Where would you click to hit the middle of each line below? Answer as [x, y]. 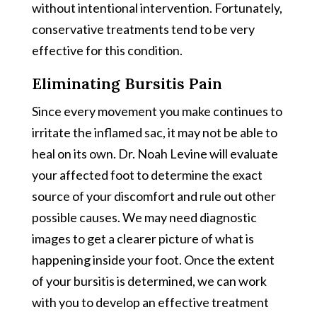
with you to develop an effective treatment [150, 302]
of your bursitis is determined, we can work [149, 281]
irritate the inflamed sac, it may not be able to [154, 132]
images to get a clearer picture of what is [143, 238]
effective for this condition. [107, 50]
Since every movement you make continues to [157, 111]
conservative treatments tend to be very [143, 29]
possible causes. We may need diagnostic [144, 217]
